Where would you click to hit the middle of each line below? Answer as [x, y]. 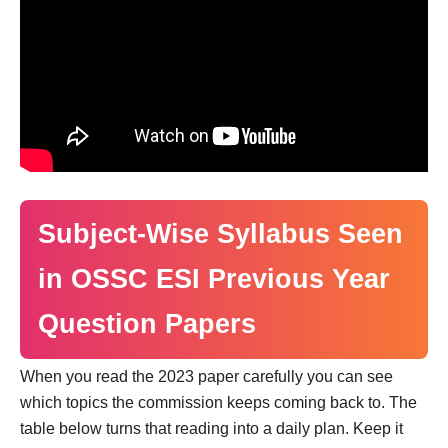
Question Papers [147, 323]
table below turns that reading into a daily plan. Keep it [211, 428]
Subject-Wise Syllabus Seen [220, 233]
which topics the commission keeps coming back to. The [218, 402]
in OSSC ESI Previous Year [214, 278]
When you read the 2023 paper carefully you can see [206, 376]
